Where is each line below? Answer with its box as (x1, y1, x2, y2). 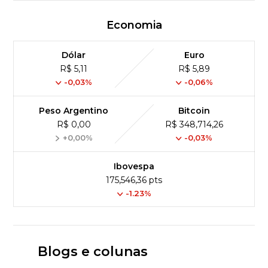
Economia (106, 19, 162, 32)
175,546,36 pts (106, 175, 162, 186)
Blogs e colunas (37, 243, 148, 260)
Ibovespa (114, 161, 154, 172)
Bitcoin (178, 105, 211, 117)
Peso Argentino (39, 105, 109, 117)
